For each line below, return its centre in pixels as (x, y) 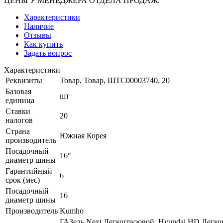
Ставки (18, 111)
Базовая (18, 91)
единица (20, 100)
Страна (18, 131)
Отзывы (38, 35)
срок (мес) (23, 180)
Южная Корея (83, 135)
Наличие (39, 26)
